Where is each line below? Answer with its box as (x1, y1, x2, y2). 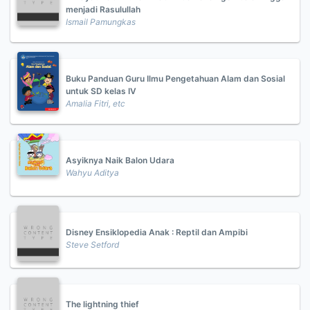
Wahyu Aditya (66, 167, 119, 178)
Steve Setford (66, 239, 119, 250)
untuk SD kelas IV (66, 86, 136, 96)
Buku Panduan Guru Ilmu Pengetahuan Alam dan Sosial (66, 73, 285, 84)
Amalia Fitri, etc (66, 98, 125, 109)
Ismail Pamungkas (66, 17, 136, 27)
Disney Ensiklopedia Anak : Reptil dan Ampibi (66, 227, 248, 237)
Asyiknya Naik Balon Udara (66, 155, 174, 165)
